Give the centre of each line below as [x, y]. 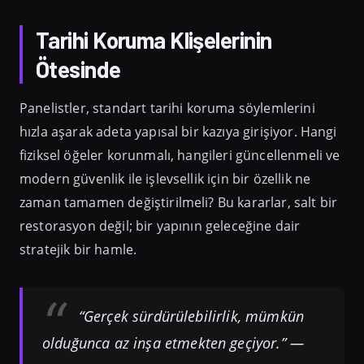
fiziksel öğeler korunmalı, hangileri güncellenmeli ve [180, 156]
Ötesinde [78, 69]
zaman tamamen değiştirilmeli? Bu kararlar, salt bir [179, 203]
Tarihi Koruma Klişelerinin [154, 40]
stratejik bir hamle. [78, 250]
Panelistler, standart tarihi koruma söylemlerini [167, 108]
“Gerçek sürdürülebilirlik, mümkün [191, 316]
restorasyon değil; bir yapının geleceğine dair [160, 226]
